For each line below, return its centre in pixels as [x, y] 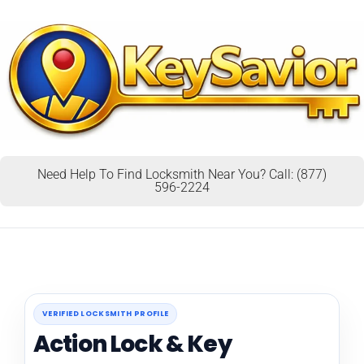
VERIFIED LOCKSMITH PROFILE [106, 313]
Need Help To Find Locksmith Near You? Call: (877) [182, 174]
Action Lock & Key [132, 344]
